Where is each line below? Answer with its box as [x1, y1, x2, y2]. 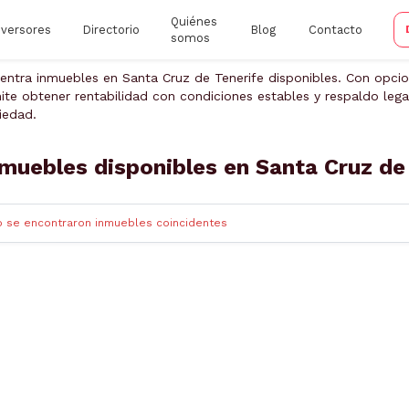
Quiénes [170, 14, 217, 28]
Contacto [308, 22, 362, 37]
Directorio [81, 22, 140, 37]
